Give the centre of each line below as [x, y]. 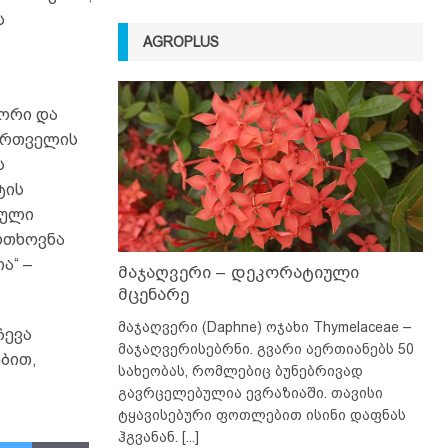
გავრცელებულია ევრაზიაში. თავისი [250, 393]
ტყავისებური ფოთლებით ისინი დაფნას [261, 415]
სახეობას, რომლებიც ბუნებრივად [240, 371]
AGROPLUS [180, 41]
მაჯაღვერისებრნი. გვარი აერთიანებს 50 [265, 349]
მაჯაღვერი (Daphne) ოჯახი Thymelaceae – [264, 327]
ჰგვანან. [149, 437]
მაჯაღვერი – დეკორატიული [238, 273]
